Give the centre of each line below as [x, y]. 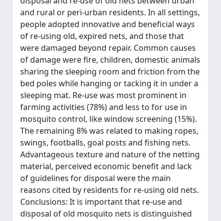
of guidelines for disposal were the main [95, 178]
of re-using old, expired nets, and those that [102, 36]
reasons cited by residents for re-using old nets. [110, 190]
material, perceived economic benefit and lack [106, 166]
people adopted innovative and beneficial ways [108, 24]
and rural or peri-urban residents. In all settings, [110, 12]
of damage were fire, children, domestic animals [110, 60]
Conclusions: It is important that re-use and [101, 202]
